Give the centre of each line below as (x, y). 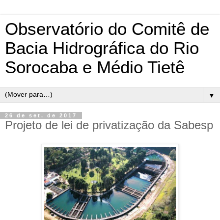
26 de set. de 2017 (41, 115)
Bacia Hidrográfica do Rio (102, 48)
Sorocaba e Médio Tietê (95, 67)
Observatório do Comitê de (107, 29)
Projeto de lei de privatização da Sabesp (109, 125)
